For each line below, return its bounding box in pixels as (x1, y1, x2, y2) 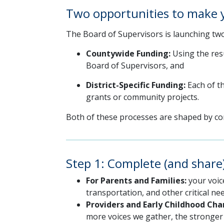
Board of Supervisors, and (86, 59, 184, 71)
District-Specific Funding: (86, 79, 185, 90)
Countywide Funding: (86, 47, 170, 59)
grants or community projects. (86, 91, 199, 102)
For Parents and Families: (86, 175, 188, 186)
